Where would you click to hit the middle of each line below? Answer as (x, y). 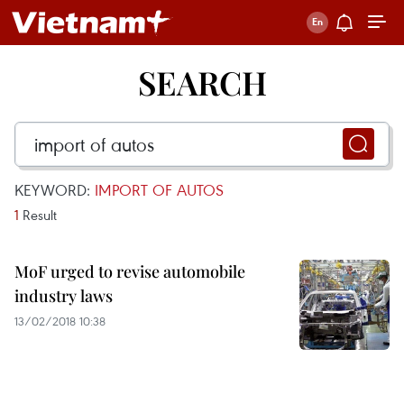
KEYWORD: (55, 190)
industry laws (64, 296)
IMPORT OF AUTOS (159, 190)
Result (38, 215)
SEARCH (202, 82)
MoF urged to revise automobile (130, 271)
